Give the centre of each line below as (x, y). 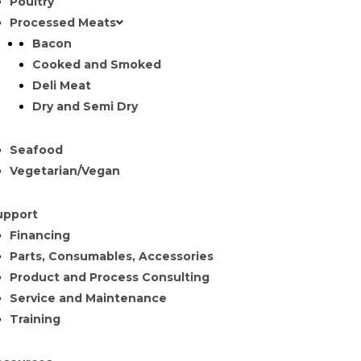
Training (35, 319)
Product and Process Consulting (109, 277)
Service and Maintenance (88, 298)
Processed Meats (62, 23)
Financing (39, 235)
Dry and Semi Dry (85, 106)
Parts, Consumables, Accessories (111, 256)
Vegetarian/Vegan (64, 171)
